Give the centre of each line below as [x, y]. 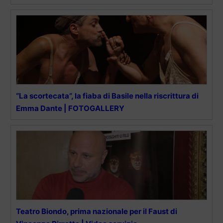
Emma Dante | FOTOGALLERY [70, 108]
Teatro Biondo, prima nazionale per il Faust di [97, 211]
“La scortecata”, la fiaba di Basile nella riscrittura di [107, 96]
